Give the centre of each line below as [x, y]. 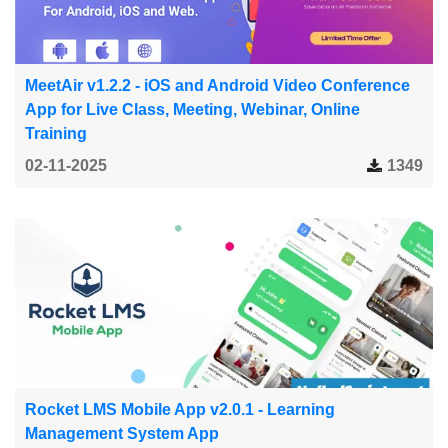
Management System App [122, 433]
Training [56, 133]
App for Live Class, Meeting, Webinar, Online [192, 109]
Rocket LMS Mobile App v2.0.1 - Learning [180, 409]
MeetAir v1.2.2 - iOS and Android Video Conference [217, 85]
